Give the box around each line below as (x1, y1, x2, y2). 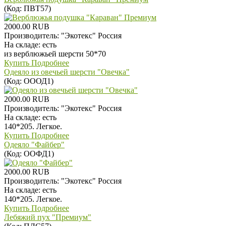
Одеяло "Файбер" (4, 140, 65, 149)
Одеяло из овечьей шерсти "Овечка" (4, 67, 130, 76)
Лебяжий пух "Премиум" (4, 212, 91, 221)
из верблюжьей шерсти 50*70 (4, 49, 106, 58)
